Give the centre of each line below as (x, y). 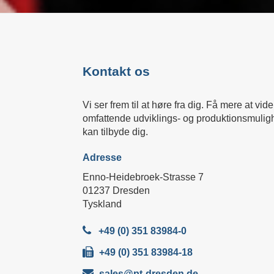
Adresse (102, 157)
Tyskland (102, 204)
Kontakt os (116, 71)
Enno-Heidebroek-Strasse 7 (143, 177)
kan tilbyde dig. (115, 132)
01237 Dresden (116, 191)
